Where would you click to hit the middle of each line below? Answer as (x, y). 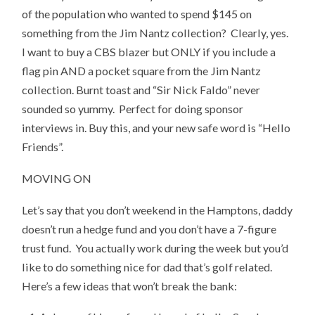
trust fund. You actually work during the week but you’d (155, 247)
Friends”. (43, 147)
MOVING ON (57, 178)
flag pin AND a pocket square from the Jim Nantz (142, 71)
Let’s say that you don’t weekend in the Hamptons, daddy (157, 210)
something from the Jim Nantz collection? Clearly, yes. (156, 33)
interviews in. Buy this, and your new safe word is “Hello (156, 128)
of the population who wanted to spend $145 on (137, 14)
